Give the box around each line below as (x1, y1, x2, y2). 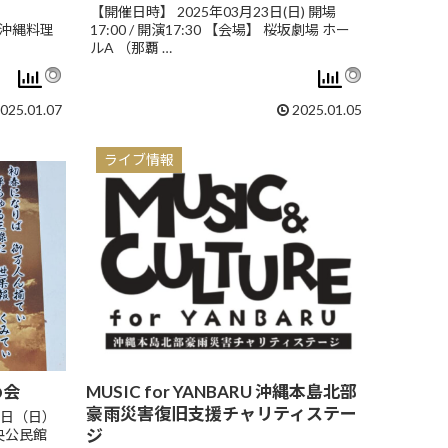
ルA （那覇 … (90, 38, 172, 56)
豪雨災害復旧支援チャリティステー (86, 403, 357, 425)
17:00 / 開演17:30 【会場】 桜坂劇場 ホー (90, 20, 350, 38)
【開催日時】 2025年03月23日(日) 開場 (90, 2, 336, 20)
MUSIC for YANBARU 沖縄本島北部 (86, 381, 357, 403)
